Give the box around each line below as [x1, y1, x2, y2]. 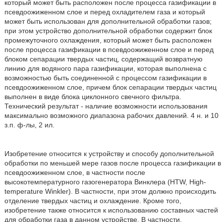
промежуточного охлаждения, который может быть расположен [4, 36, 212, 44]
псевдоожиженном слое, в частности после [4, 168, 145, 176]
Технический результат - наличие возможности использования [4, 102, 208, 110]
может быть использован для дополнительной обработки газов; [4, 17, 212, 25]
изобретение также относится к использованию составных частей [4, 206, 218, 214]
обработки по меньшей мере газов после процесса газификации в [4, 159, 221, 167]
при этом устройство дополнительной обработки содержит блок [4, 27, 212, 35]
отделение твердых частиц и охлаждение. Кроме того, [4, 197, 181, 205]
